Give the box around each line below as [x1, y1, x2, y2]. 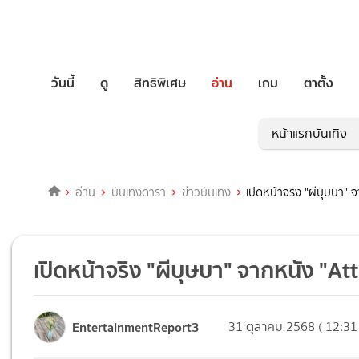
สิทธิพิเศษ [134, 72, 186, 93]
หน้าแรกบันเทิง [272, 124, 347, 143]
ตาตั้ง [304, 72, 333, 93]
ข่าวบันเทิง [181, 184, 231, 202]
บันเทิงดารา [111, 184, 166, 202]
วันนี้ [51, 72, 75, 93]
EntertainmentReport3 [72, 316, 200, 337]
